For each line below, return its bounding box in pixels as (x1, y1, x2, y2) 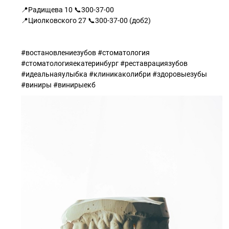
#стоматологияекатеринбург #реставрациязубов (21, 59, 188, 67)
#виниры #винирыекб (21, 81, 96, 89)
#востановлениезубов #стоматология (21, 49, 150, 57)
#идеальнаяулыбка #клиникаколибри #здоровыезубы (21, 70, 207, 78)
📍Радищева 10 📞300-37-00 (21, 6, 114, 14)
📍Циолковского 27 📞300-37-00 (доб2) (21, 16, 151, 25)
